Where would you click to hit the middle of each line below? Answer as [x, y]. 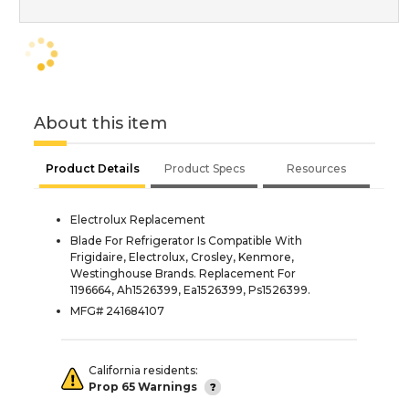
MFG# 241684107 [117, 310]
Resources [316, 168]
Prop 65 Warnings [143, 386]
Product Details [92, 168]
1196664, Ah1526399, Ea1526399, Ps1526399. [190, 289]
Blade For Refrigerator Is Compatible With [186, 240]
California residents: [143, 370]
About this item [100, 123]
